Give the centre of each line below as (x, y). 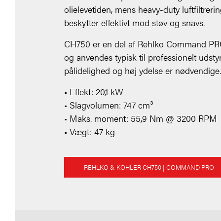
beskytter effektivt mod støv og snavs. (134, 23)
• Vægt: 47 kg (90, 132)
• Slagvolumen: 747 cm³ (109, 105)
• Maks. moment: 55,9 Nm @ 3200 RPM (141, 118)
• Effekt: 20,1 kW (94, 92)
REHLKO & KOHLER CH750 (123, 167)
